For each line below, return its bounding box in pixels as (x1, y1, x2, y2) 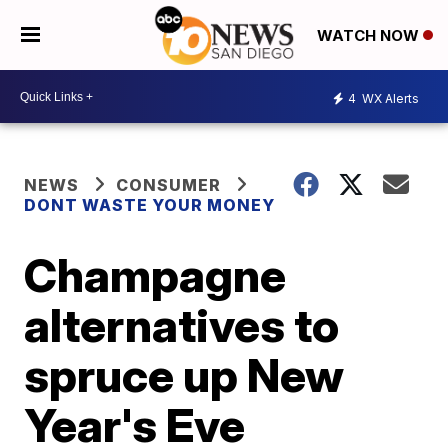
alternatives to (24, 297, 340, 353)
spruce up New (24, 347, 345, 403)
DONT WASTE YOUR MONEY (24, 195, 276, 215)
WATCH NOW (317, 26, 423, 46)
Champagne (24, 247, 287, 303)
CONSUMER (116, 175, 222, 195)
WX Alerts (359, 90, 419, 106)
